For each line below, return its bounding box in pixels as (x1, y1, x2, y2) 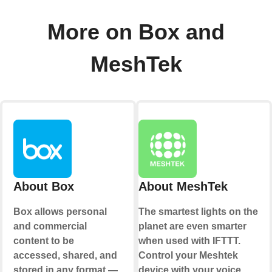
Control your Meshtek (138, 250, 238, 261)
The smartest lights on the (138, 206, 258, 217)
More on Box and (47, 20, 225, 45)
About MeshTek (138, 180, 228, 194)
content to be (13, 236, 74, 246)
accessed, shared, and (13, 250, 117, 261)
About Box (13, 180, 74, 194)
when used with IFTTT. (138, 236, 240, 246)
